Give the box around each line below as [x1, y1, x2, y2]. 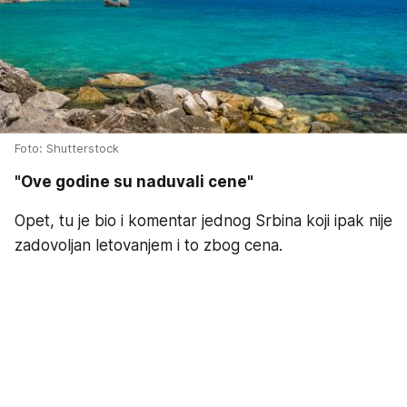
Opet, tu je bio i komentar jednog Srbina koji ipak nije [15, 211, 392, 230]
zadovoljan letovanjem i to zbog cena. [15, 235, 283, 254]
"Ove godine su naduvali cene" [15, 172, 253, 191]
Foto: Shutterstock [15, 140, 119, 155]
